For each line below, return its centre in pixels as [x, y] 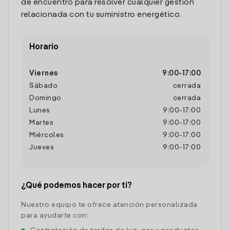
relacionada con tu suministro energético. [101, 15]
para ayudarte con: [55, 216]
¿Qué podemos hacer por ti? [76, 186]
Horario [44, 47]
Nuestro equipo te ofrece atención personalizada [109, 205]
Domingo [45, 98]
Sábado [43, 86]
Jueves [42, 147]
